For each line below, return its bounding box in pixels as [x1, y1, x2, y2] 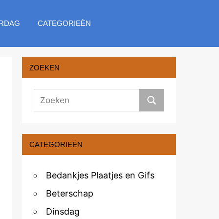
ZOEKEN [29, 63, 60, 72]
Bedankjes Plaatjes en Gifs [45, 170, 154, 180]
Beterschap [45, 188, 93, 198]
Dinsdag [45, 206, 80, 217]
